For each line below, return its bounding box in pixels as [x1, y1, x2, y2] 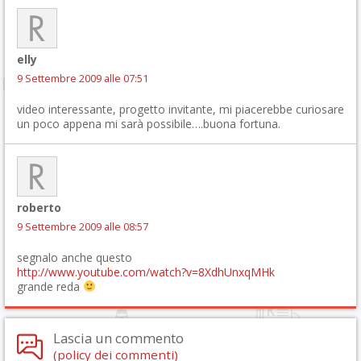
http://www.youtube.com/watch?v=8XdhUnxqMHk [17, 264, 275, 280]
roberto [17, 200, 61, 215]
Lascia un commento [53, 329, 184, 347]
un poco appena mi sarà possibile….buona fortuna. [17, 116, 280, 131]
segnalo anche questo [17, 250, 132, 265]
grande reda [17, 279, 83, 294]
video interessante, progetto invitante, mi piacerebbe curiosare [17, 102, 344, 117]
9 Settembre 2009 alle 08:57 [17, 220, 148, 234]
